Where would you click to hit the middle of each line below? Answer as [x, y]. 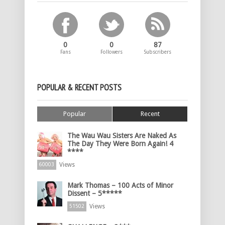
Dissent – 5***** [95, 194]
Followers [112, 52]
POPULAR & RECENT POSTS [79, 88]
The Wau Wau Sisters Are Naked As [122, 136]
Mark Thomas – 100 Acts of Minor [120, 186]
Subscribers [158, 52]
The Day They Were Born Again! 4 [120, 144]
